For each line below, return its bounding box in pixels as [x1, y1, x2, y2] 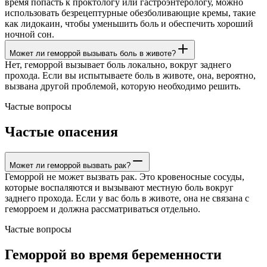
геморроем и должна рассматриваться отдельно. [5, 203, 200, 214]
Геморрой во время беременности [5, 246, 222, 262]
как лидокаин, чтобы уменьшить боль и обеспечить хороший [5, 18, 253, 29]
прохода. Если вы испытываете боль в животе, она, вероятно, [5, 70, 256, 80]
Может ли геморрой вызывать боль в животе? [10, 48, 176, 58]
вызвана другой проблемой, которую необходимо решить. [5, 80, 241, 91]
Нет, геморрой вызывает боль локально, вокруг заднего [5, 59, 231, 70]
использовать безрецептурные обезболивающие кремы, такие [5, 7, 256, 18]
